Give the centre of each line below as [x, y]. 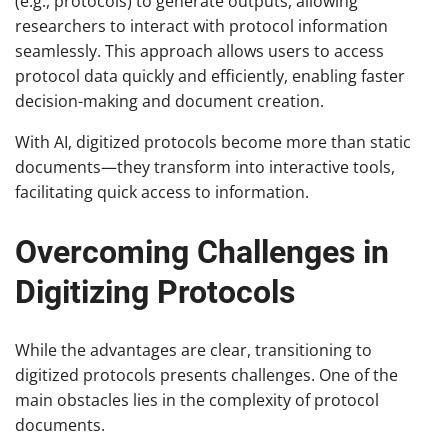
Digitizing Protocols [155, 291]
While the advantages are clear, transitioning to [193, 350]
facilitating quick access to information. [162, 192]
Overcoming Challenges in [202, 251]
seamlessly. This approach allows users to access [199, 51]
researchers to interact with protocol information [201, 26]
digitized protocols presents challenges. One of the [206, 375]
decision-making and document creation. [169, 101]
